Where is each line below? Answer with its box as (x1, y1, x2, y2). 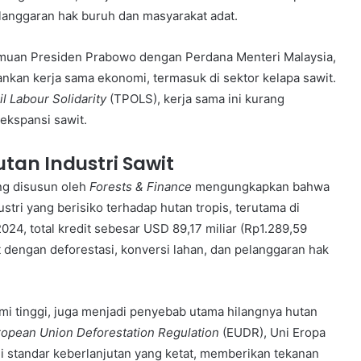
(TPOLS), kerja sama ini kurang (106, 91, 284, 106)
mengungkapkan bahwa (192, 179, 330, 194)
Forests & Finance (89, 179, 192, 194)
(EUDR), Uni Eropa (219, 325, 326, 340)
